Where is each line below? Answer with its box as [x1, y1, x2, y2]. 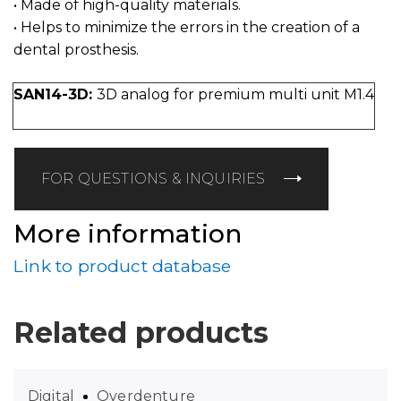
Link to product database [13, 255, 232, 277]
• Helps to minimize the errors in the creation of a [13, 18, 360, 36]
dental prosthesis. [13, 40, 139, 58]
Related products [13, 315, 269, 351]
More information [13, 218, 243, 249]
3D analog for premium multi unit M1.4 [97, 86, 374, 104]
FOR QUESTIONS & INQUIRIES [41, 169, 266, 187]
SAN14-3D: [13, 86, 97, 104]
